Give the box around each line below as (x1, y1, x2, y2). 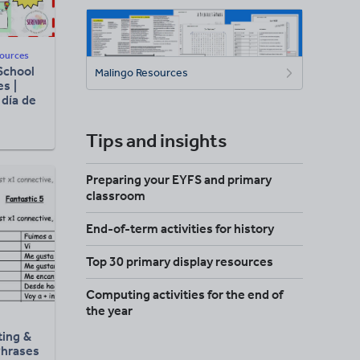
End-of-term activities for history (86, 221, 274, 237)
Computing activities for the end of (86, 287, 283, 303)
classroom (86, 188, 145, 204)
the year (86, 303, 133, 319)
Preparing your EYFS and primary (86, 172, 272, 188)
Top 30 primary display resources (86, 254, 273, 270)
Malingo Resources (95, 66, 188, 80)
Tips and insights (86, 129, 227, 153)
